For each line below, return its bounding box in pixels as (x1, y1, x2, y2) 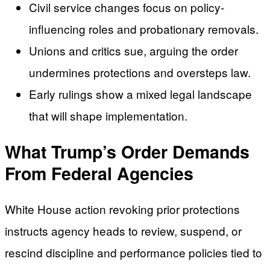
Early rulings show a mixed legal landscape (29, 86, 252, 102)
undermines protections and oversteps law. (29, 64, 251, 81)
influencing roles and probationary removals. (29, 20, 259, 37)
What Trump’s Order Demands (5, 139, 250, 164)
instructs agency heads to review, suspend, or (5, 222, 242, 239)
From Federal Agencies (5, 160, 193, 186)
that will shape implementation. (29, 107, 187, 124)
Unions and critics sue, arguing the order (29, 42, 238, 59)
